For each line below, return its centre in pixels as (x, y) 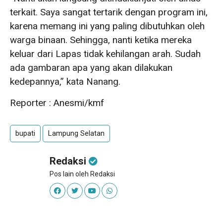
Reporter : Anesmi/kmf (57, 103)
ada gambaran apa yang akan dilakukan (91, 68)
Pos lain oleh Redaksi (82, 174)
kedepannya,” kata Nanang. (65, 82)
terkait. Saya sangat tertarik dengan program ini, (109, 12)
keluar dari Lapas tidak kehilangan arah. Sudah (105, 54)
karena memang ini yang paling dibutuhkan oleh (107, 26)
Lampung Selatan (76, 133)
